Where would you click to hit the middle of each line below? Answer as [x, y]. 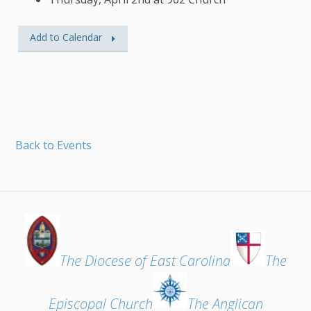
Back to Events [54, 145]
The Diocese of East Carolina [145, 261]
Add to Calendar [66, 37]
